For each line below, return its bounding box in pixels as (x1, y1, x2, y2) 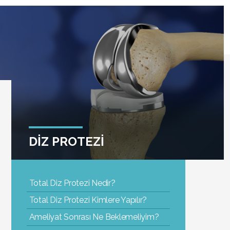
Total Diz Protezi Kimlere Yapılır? (29, 195, 147, 205)
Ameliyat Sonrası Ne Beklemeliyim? (29, 212, 159, 222)
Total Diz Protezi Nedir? (29, 178, 116, 188)
